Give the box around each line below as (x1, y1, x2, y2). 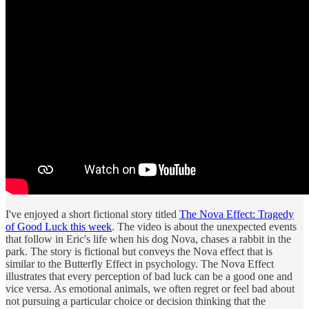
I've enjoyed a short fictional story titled (6, 208, 179, 220)
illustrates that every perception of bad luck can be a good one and (6, 270, 292, 282)
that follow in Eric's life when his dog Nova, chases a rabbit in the (6, 232, 291, 245)
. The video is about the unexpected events (112, 220, 297, 232)
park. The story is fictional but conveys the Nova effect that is (6, 245, 272, 257)
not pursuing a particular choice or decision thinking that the (6, 295, 266, 307)
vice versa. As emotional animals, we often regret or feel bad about (6, 282, 295, 295)
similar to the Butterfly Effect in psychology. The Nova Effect (6, 257, 274, 270)
